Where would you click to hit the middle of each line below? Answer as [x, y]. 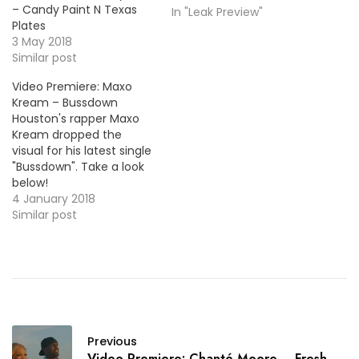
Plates [29, 26]
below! [32, 183]
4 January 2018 [54, 199]
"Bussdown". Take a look [78, 167]
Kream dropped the [67, 135]
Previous [112, 341]
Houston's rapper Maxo [76, 119]
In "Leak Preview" [217, 12]
